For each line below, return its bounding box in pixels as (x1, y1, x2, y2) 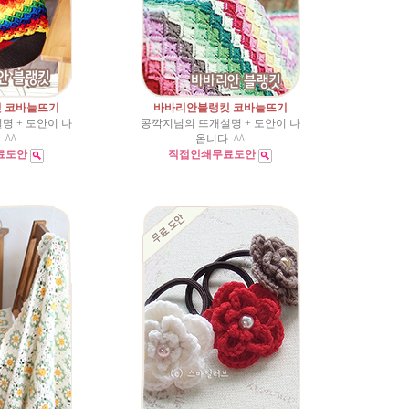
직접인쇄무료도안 (168, 148, 256, 161)
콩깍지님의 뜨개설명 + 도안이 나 (140, 117, 300, 130)
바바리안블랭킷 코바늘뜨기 (152, 101, 288, 114)
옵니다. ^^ (195, 132, 245, 145)
